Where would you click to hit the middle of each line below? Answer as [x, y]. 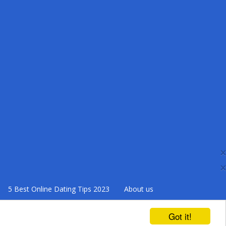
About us [137, 189]
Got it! [180, 216]
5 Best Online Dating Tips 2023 [58, 189]
